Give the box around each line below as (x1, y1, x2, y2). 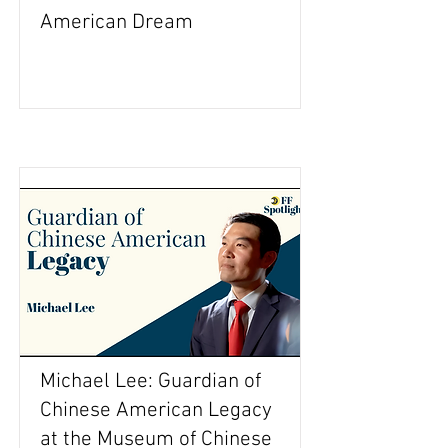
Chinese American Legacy (40, 398, 272, 423)
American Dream (40, 10, 193, 35)
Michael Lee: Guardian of (40, 369, 261, 394)
